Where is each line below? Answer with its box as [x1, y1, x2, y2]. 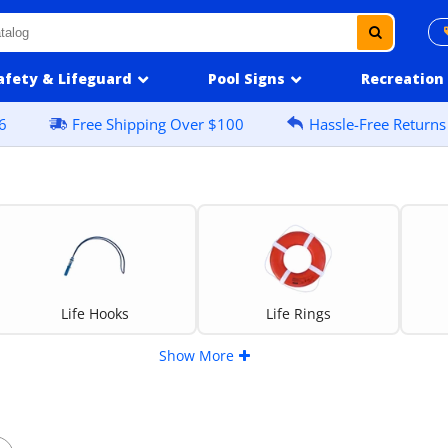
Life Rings [265, 304, 331, 323]
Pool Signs [207, 69, 285, 88]
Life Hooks [60, 304, 129, 323]
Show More [158, 346, 234, 365]
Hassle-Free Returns [309, 114, 446, 134]
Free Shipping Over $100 [72, 114, 245, 134]
